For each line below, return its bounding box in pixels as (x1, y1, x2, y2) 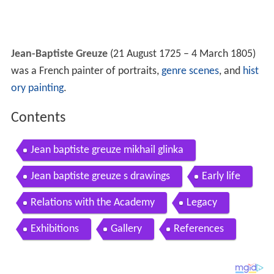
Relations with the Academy (30, 196, 155, 209)
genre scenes (161, 65, 219, 78)
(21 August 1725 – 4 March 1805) (107, 48, 256, 61)
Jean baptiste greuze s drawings (30, 170, 170, 182)
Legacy (186, 196, 217, 209)
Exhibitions (30, 223, 79, 235)
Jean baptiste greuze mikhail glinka (30, 144, 183, 156)
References (173, 223, 224, 235)
